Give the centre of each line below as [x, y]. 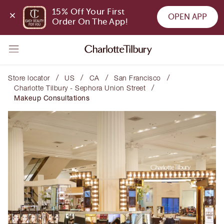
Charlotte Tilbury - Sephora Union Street [80, 88]
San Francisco [137, 78]
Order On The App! [90, 22]
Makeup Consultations [52, 98]
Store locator [29, 78]
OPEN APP [187, 17]
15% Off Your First [88, 12]
